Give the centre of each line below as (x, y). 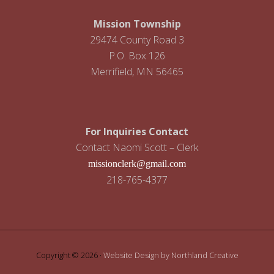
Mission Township (137, 24)
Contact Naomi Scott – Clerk (137, 147)
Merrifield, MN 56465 (137, 72)
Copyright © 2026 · (69, 255)
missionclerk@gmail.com (137, 164)
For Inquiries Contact (137, 131)
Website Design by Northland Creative (171, 255)
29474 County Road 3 (137, 40)
